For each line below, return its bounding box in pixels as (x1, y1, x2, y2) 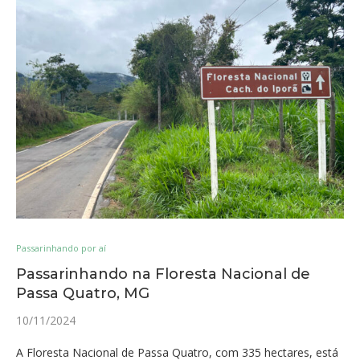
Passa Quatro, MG (16, 284, 149, 302)
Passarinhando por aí (16, 242, 106, 254)
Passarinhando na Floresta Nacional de (16, 265, 310, 283)
